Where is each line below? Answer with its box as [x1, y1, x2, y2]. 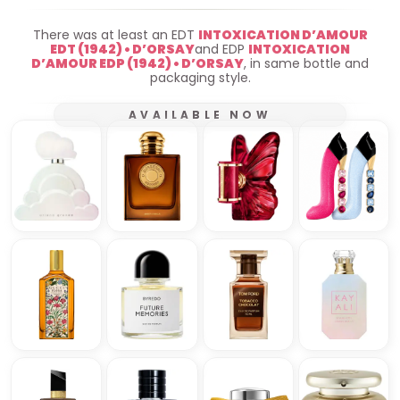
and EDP [195, 39, 248, 58]
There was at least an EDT [32, 25, 198, 44]
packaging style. [149, 68, 251, 87]
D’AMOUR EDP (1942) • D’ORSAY [31, 54, 244, 72]
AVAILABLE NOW [129, 106, 271, 122]
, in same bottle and [244, 54, 369, 72]
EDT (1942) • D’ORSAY [50, 39, 195, 58]
